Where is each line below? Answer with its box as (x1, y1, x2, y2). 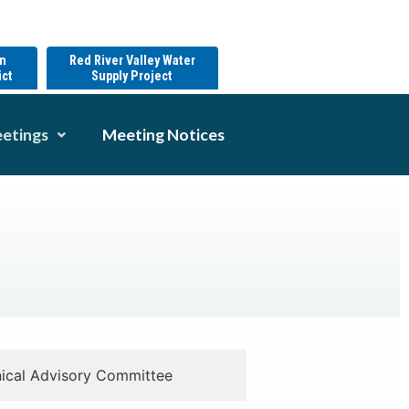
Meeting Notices (101, 125, 225, 145)
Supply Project (91, 68, 173, 85)
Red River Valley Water (68, 53, 195, 69)
